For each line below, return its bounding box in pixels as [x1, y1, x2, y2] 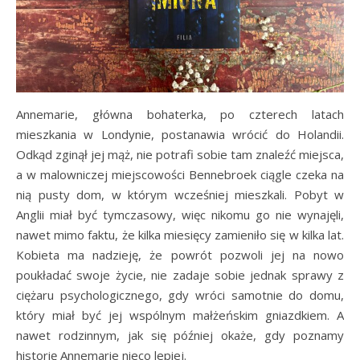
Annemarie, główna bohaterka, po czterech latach [16, 106, 344, 122]
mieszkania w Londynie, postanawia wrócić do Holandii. [16, 126, 344, 142]
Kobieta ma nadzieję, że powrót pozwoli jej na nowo [16, 247, 344, 263]
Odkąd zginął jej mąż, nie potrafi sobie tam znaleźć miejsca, [16, 146, 344, 162]
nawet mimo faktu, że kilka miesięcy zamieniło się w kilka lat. [16, 227, 344, 243]
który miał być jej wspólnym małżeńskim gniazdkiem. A [16, 307, 344, 323]
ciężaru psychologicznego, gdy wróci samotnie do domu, [16, 287, 344, 303]
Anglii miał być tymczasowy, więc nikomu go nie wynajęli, [16, 207, 344, 223]
